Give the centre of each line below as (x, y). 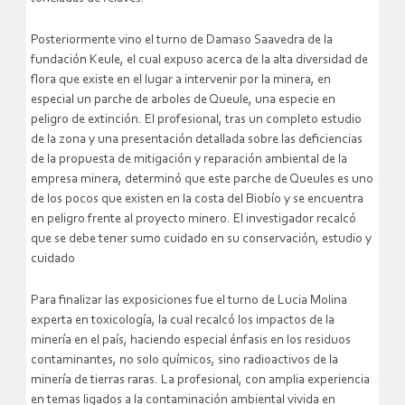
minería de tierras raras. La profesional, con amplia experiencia (200, 380)
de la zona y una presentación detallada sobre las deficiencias (197, 139)
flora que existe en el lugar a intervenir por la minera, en (181, 80)
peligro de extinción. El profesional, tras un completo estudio (196, 119)
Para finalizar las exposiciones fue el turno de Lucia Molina (189, 300)
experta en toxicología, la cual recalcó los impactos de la (183, 320)
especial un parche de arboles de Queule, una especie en (183, 99)
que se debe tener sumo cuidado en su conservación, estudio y (201, 239)
